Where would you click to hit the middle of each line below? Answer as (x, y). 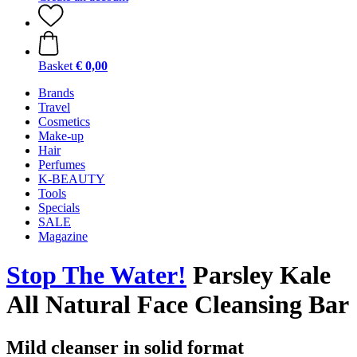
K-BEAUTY (72, 179)
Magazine (63, 236)
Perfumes (62, 165)
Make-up (61, 136)
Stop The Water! (96, 275)
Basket (55, 66)
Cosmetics (64, 122)
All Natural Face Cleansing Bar (178, 305)
